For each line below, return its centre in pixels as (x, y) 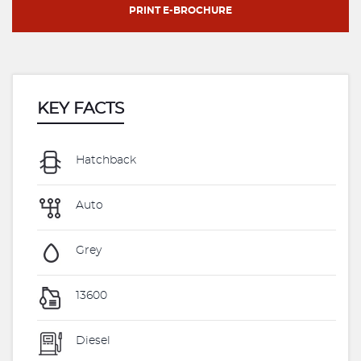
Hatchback (104, 161)
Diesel (91, 341)
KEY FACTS (81, 109)
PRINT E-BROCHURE (180, 10)
